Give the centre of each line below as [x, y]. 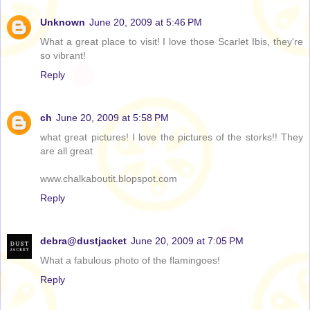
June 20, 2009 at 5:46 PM [146, 22]
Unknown [63, 22]
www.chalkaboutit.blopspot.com [109, 179]
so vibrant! [63, 56]
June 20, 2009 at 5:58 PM [112, 118]
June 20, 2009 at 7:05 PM [187, 241]
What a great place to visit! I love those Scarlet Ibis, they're [172, 42]
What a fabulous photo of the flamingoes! [130, 261]
